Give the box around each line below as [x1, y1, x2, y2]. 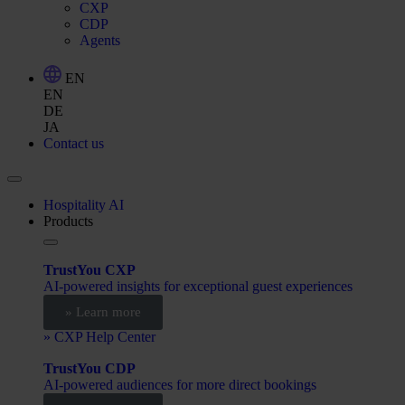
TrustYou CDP [43, 360, 136, 376]
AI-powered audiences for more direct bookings [43, 376, 316, 392]
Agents [80, 32, 120, 48]
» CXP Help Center [43, 328, 155, 344]
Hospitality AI [43, 196, 124, 212]
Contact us [43, 135, 104, 151]
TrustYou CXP [43, 261, 136, 278]
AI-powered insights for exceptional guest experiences [43, 278, 353, 294]
